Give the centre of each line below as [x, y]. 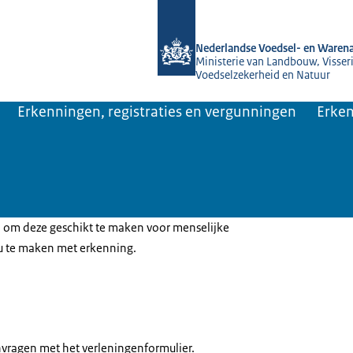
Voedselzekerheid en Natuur [263, 75]
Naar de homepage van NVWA [236, 10]
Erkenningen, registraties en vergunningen [157, 112]
